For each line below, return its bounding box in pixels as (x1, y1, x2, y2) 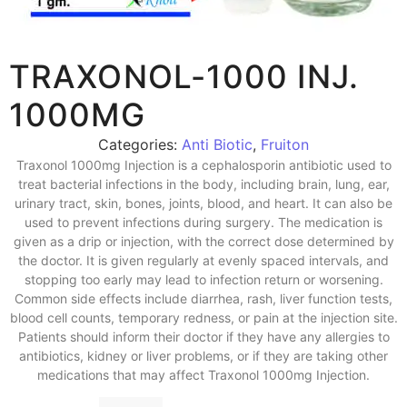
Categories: (98, 135, 182, 154)
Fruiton (261, 135, 309, 154)
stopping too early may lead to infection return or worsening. (24, 272, 383, 287)
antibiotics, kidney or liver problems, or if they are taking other (19, 348, 388, 363)
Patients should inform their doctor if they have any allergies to (17, 329, 390, 344)
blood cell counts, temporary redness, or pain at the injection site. (9, 310, 398, 325)
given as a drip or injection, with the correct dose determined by (13, 233, 394, 249)
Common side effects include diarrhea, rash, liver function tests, (15, 291, 392, 306)
